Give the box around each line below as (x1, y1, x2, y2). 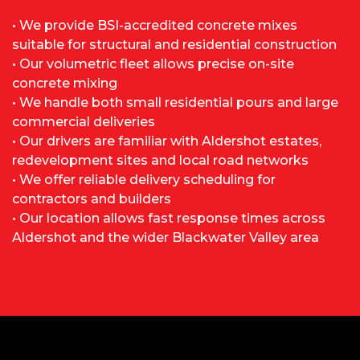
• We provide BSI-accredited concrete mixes (12, 18, 297, 34)
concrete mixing (12, 76, 117, 92)
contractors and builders (12, 191, 171, 207)
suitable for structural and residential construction (12, 37, 337, 53)
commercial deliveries (12, 114, 155, 130)
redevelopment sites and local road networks (12, 153, 309, 169)
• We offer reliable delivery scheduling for (12, 172, 276, 188)
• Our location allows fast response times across (12, 211, 325, 227)
